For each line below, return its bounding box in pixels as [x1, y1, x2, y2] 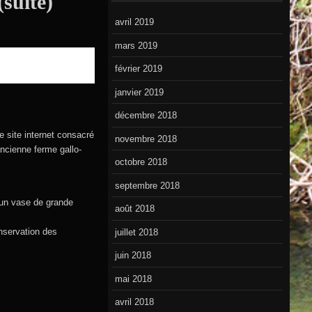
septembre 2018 [115, 180, 180, 191]
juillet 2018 [115, 226, 159, 237]
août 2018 [115, 203, 155, 214]
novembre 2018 [115, 133, 178, 144]
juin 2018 [115, 250, 152, 261]
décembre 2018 [115, 110, 178, 121]
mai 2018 [115, 273, 153, 284]
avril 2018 [115, 297, 155, 308]
